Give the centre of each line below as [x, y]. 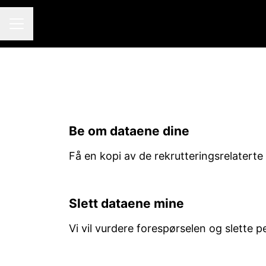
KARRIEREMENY [43, 29]
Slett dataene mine [126, 203]
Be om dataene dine [129, 131]
